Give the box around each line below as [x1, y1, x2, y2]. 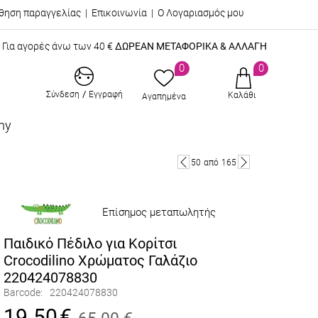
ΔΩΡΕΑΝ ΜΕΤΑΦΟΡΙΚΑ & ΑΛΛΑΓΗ [114, 40, 267, 52]
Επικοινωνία [92, 7, 148, 18]
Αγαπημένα [141, 91, 186, 102]
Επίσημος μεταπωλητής [102, 206, 216, 219]
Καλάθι [227, 89, 256, 100]
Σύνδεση [45, 89, 79, 99]
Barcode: [4, 287, 43, 299]
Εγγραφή [88, 89, 123, 99]
